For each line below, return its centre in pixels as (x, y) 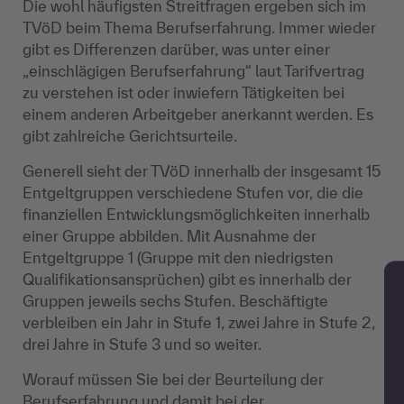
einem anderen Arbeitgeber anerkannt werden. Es (198, 114)
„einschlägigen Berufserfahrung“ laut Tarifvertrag (193, 71)
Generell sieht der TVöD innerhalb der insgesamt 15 (202, 171)
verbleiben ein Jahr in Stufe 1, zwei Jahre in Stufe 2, (199, 322)
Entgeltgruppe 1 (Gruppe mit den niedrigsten (178, 257)
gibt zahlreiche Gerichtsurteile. (130, 136)
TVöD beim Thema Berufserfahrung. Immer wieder (199, 28)
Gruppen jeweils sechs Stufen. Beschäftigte (175, 301)
